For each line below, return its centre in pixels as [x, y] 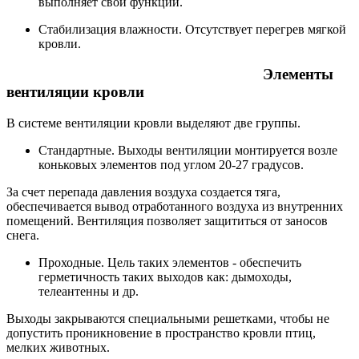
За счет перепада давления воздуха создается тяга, [143, 192]
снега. [23, 235]
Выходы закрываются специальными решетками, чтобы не [168, 319]
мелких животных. [58, 347]
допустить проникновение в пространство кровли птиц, [161, 333]
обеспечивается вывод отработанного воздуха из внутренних [175, 206]
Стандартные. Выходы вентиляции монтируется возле [188, 150]
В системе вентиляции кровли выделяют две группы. [157, 123]
